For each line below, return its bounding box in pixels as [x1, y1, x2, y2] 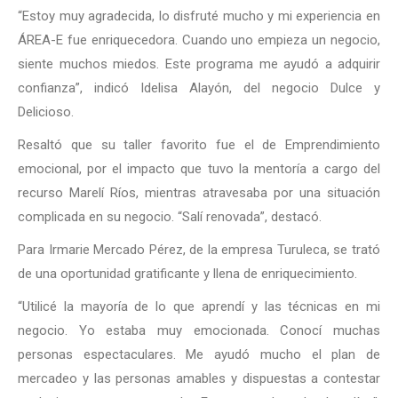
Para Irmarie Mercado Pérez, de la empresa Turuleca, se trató [18, 242, 380, 258]
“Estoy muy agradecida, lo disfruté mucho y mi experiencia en [18, 8, 380, 24]
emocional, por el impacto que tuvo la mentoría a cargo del [18, 161, 380, 177]
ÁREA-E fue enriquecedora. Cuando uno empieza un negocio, [18, 32, 380, 48]
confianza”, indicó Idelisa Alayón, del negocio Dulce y [18, 80, 380, 96]
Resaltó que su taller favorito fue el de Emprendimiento [18, 137, 380, 153]
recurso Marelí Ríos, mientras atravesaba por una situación [18, 185, 380, 201]
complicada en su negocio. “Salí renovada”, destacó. [18, 209, 322, 225]
